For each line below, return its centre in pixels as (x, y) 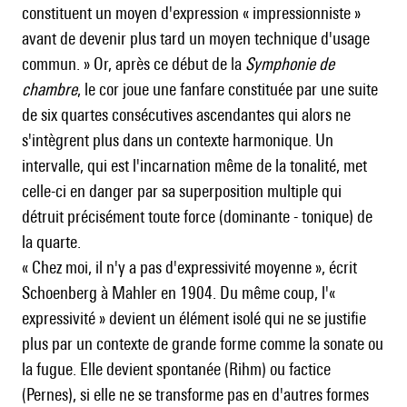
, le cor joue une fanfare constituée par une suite (228, 89)
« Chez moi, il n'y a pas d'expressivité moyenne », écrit (189, 268)
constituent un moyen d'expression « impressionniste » (191, 13)
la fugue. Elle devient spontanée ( (125, 369)
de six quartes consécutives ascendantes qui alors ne (186, 115)
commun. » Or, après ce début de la (134, 64)
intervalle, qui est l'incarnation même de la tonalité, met (194, 166)
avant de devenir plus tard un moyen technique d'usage (196, 39)
